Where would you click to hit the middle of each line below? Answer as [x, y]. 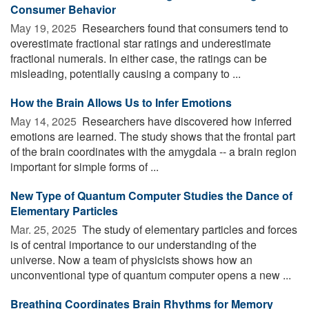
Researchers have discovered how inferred [186, 121]
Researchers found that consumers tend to [184, 28]
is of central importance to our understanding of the [133, 244]
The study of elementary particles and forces [188, 229]
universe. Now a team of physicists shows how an [131, 259]
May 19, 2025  [45, 28]
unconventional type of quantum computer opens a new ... [151, 275]
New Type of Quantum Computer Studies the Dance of [151, 195]
